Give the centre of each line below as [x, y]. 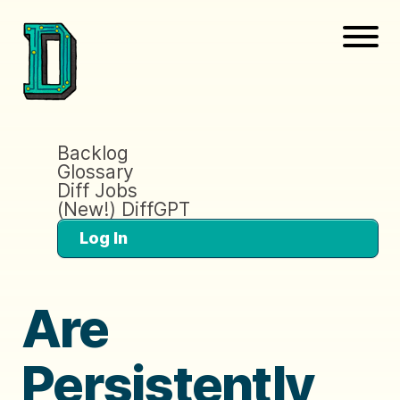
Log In [104, 237]
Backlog [93, 153]
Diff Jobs [97, 190]
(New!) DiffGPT [124, 209]
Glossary [96, 171]
